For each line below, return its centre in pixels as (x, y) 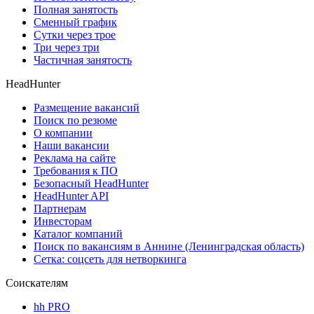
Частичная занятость (83, 60)
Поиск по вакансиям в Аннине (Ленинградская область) (169, 246)
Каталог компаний (78, 233)
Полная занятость (76, 9)
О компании (63, 132)
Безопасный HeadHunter (91, 183)
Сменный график (75, 22)
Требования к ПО (76, 170)
